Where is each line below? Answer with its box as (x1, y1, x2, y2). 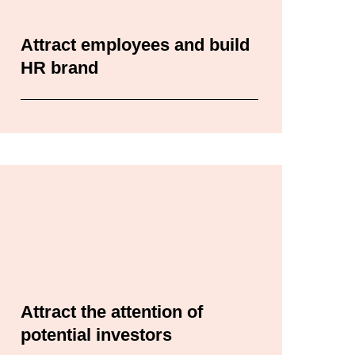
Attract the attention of (21, 302, 203, 323)
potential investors (21, 325, 172, 345)
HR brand (21, 58, 98, 78)
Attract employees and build (21, 35, 250, 55)
